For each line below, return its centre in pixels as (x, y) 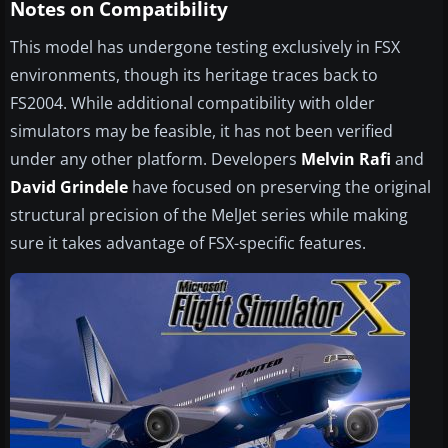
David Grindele (69, 187)
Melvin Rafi (346, 159)
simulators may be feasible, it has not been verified (201, 131)
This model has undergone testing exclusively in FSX (205, 47)
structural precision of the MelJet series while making (209, 215)
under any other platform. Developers (155, 159)
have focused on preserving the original (279, 187)
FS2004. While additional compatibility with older (192, 103)
